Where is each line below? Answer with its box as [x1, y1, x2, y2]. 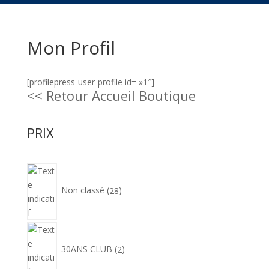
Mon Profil [26, 35, 115, 60]
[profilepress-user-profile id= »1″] [26, 76, 154, 88]
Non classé [61, 184, 104, 196]
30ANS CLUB [61, 243, 112, 255]
